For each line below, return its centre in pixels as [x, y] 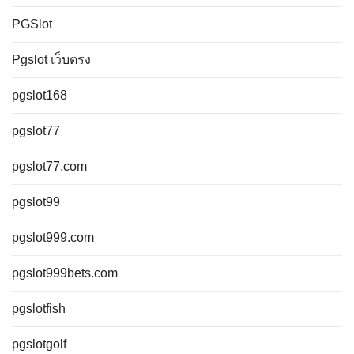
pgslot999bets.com [65, 273]
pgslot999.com [53, 237]
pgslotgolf [39, 344]
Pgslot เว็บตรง [51, 60]
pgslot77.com [49, 166]
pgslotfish [39, 309]
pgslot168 [40, 95]
